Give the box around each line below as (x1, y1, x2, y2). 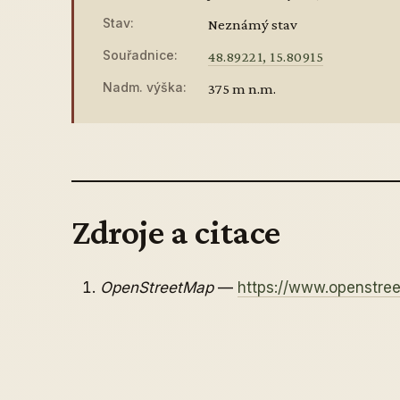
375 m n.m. (208, 80, 276, 97)
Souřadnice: (103, 47, 178, 62)
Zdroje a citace (71, 212, 280, 252)
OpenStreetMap (100, 279, 213, 296)
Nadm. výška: (103, 79, 187, 95)
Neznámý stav (208, 16, 297, 33)
